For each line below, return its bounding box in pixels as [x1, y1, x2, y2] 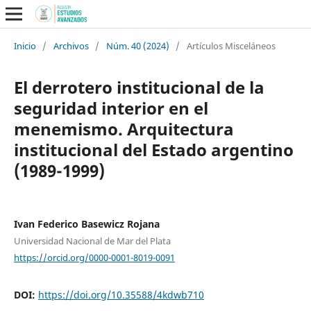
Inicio [13, 39, 36, 52]
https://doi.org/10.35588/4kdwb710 [37, 288, 204, 302]
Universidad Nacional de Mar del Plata [13, 234, 171, 247]
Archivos [53, 39, 89, 52]
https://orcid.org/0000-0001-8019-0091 [13, 251, 175, 264]
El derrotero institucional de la [13, 75, 264, 99]
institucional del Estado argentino [13, 137, 294, 161]
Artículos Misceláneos [186, 39, 276, 52]
